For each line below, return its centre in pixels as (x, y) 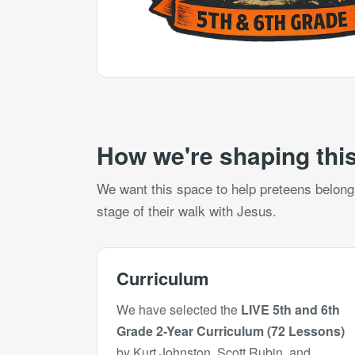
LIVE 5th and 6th (290, 309)
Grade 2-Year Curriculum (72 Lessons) (231, 331)
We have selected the (179, 309)
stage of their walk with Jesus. (187, 210)
